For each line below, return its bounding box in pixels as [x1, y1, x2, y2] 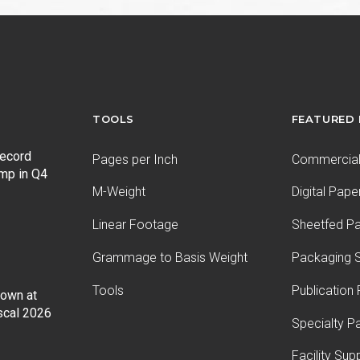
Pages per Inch [92, 151, 178, 167]
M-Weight [92, 184, 146, 200]
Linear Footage [92, 217, 179, 233]
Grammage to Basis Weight [92, 249, 248, 265]
